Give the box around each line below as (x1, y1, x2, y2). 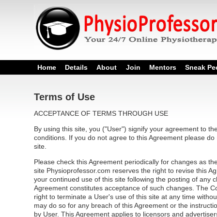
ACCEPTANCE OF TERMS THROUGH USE (34, 109, 168, 117)
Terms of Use (34, 92, 95, 102)
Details (65, 63, 88, 71)
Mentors (149, 63, 176, 71)
